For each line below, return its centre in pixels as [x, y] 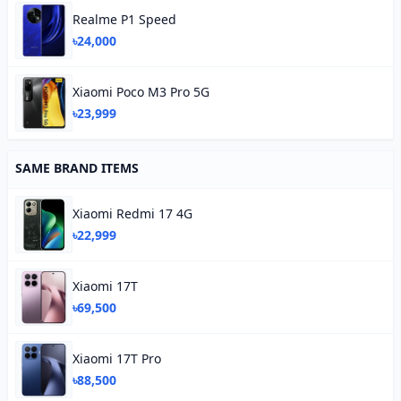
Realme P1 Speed [124, 19]
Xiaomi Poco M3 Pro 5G [141, 92]
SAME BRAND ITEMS [77, 168]
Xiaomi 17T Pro [117, 358]
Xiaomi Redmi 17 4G [132, 213]
